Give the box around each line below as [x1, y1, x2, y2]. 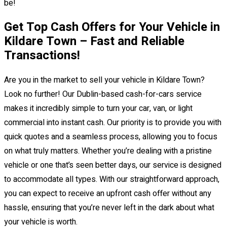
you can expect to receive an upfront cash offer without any [4, 187, 211, 200]
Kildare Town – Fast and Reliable [4, 32, 184, 51]
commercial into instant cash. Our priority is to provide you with [4, 117, 221, 129]
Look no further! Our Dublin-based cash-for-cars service [4, 88, 202, 101]
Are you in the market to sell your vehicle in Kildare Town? [4, 74, 205, 87]
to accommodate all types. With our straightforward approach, [4, 173, 219, 186]
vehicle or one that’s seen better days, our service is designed [4, 159, 221, 172]
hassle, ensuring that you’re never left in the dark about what [4, 202, 214, 214]
